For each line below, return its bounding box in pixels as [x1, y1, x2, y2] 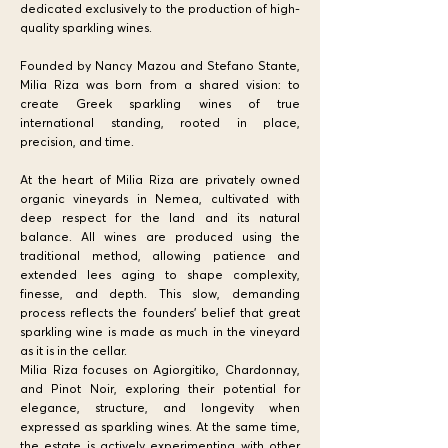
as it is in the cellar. [20, 343, 130, 358]
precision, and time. [20, 134, 134, 149]
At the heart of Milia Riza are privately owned [20, 172, 300, 187]
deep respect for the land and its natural [20, 210, 300, 225]
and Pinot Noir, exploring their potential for [20, 381, 300, 396]
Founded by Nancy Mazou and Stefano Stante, [20, 58, 300, 73]
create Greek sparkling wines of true [20, 96, 300, 111]
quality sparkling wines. [20, 20, 152, 35]
